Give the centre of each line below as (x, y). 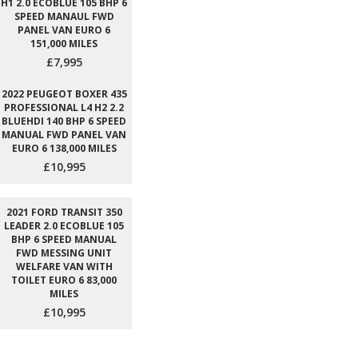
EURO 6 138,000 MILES (64, 149)
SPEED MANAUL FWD (64, 17)
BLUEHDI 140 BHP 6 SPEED (64, 121)
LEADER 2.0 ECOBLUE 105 (64, 226)
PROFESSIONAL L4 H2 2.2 (64, 108)
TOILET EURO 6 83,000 (64, 280)
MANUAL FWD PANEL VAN (64, 135)
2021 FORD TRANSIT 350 (64, 213)
